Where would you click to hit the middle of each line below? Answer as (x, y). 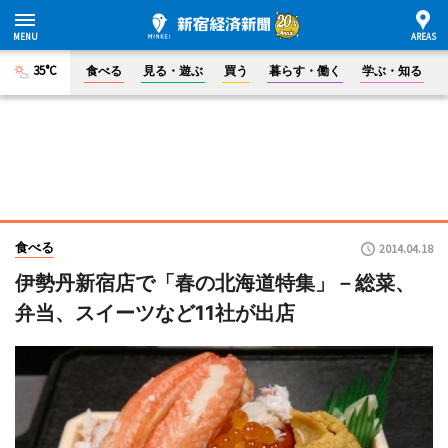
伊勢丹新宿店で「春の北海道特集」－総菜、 (215, 283)
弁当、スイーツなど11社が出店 (155, 313)
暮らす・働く (305, 70)
